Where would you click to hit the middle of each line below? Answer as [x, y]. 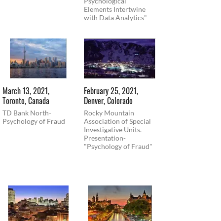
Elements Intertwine [115, 9]
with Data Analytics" [115, 17]
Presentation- [105, 138]
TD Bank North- [27, 113]
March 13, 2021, [26, 91]
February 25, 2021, [111, 91]
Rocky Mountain [109, 113]
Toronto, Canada [26, 101]
